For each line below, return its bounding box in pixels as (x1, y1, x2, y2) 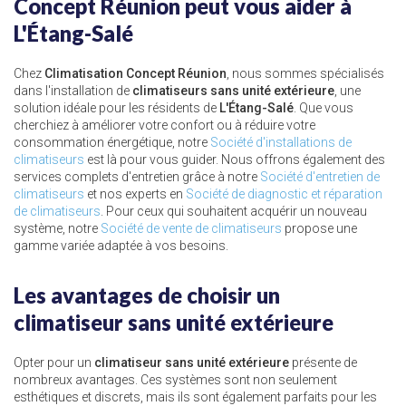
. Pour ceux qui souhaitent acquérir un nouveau (101, 204, 367, 218)
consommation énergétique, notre (14, 135, 210, 150)
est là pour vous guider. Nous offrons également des (84, 152, 385, 167)
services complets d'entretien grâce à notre (14, 169, 260, 184)
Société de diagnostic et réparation (186, 187, 382, 201)
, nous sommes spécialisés (227, 66, 384, 81)
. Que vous (294, 101, 353, 115)
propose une (282, 221, 357, 236)
